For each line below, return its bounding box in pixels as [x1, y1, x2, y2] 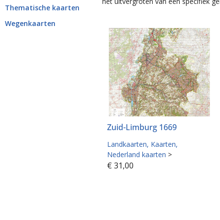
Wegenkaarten [5, 18, 55, 28]
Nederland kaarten [107, 150, 166, 160]
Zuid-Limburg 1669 [107, 122, 177, 133]
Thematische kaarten [5, 2, 80, 12]
